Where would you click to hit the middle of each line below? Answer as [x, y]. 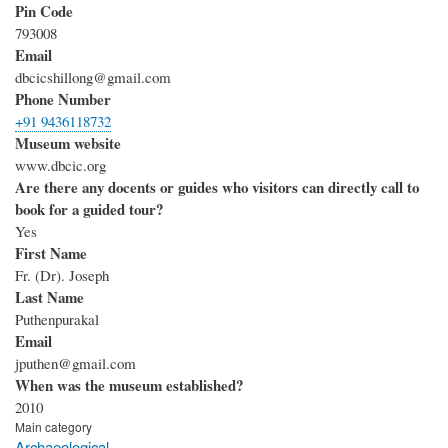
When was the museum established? [129, 385]
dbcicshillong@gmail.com [93, 77]
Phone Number [63, 99]
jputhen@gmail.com [75, 363]
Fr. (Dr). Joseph [62, 275]
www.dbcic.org [60, 165]
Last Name [49, 297]
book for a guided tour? [89, 209]
